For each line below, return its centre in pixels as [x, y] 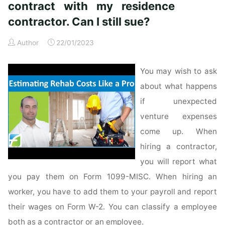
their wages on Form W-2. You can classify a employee [113, 207]
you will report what [179, 162]
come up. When [179, 132]
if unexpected [179, 101]
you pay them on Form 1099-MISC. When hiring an [113, 177]
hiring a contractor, [179, 147]
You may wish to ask [179, 71]
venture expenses [179, 117]
